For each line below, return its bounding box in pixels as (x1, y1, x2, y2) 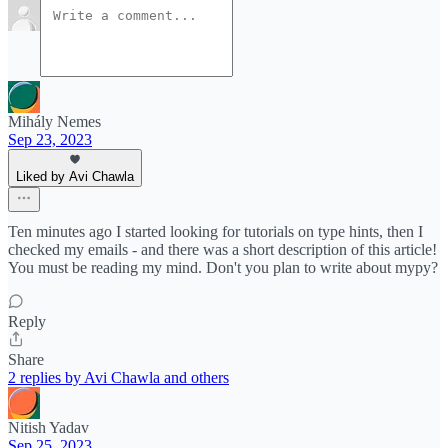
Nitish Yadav (8, 419, 89, 437)
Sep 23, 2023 (8, 131, 92, 149)
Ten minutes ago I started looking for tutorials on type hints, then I (8, 223, 423, 241)
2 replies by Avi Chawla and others (8, 369, 229, 387)
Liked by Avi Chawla (16, 169, 134, 185)
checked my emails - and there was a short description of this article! (8, 241, 437, 259)
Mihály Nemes (8, 113, 101, 131)
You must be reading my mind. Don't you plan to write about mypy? (8, 259, 438, 277)
